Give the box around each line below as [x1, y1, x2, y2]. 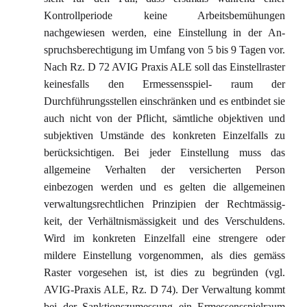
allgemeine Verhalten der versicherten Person [44, 164, 285, 175]
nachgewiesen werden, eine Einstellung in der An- [44, 27, 285, 38]
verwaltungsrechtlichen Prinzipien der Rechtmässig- [44, 198, 285, 210]
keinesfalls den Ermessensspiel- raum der [44, 78, 285, 90]
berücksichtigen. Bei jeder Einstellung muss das [44, 147, 285, 158]
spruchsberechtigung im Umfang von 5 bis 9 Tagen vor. [44, 44, 285, 56]
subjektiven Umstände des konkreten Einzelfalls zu [44, 130, 285, 141]
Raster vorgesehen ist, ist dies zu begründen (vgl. [44, 267, 285, 278]
